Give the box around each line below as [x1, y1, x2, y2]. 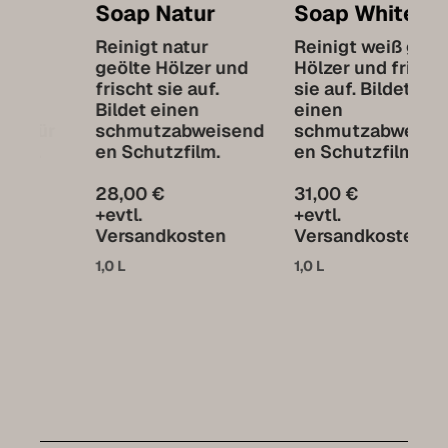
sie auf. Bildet [239, 76, 356, 100]
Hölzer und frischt [239, 55, 394, 79]
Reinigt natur [40, 34, 153, 58]
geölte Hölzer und [40, 55, 193, 79]
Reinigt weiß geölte [239, 34, 407, 58]
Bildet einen [40, 97, 144, 121]
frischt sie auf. [40, 76, 164, 100]
